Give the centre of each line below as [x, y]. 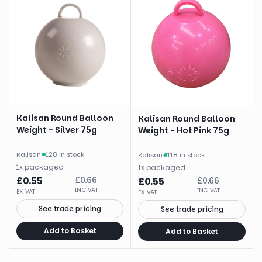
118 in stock [186, 155]
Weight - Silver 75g [57, 130]
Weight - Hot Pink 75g [184, 130]
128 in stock [65, 154]
